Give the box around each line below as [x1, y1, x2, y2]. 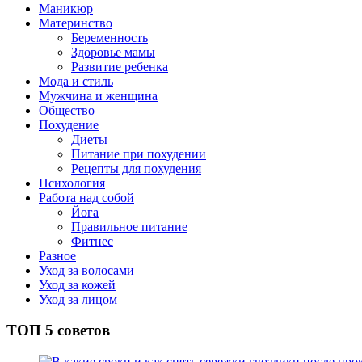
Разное [39, 248, 76, 263]
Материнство [39, 15, 112, 30]
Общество [39, 103, 95, 117]
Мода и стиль [39, 74, 113, 88]
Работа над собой [39, 190, 134, 204]
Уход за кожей [39, 277, 116, 292]
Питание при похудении [71, 146, 206, 161]
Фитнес [71, 234, 113, 248]
